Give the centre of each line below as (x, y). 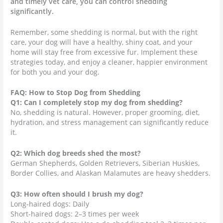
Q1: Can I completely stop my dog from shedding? (97, 103)
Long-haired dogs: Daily (50, 204)
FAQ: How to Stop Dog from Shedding (76, 93)
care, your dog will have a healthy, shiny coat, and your (102, 42)
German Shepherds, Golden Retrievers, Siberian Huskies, (105, 163)
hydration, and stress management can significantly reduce (110, 122)
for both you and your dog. (55, 72)
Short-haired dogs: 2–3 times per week (75, 214)
